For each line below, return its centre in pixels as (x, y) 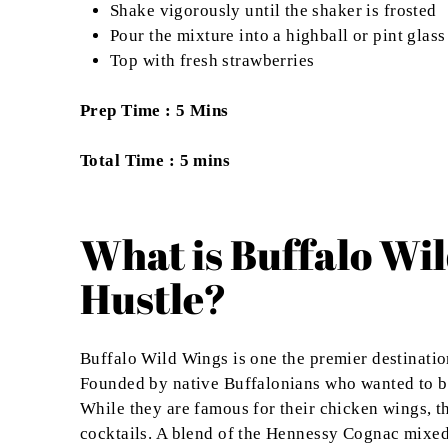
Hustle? (153, 299)
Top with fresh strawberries (212, 61)
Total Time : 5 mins (155, 161)
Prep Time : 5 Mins (154, 111)
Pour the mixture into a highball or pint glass (278, 36)
